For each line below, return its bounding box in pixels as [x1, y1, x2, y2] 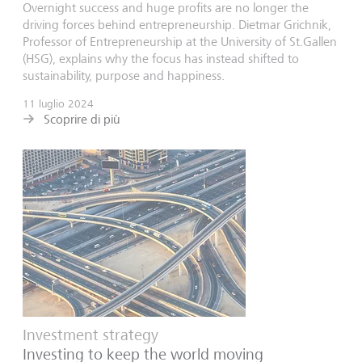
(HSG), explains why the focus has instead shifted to [23, 50, 299, 66]
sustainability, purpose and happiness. [23, 67, 225, 83]
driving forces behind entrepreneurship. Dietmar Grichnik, [23, 16, 331, 32]
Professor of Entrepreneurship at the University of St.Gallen [23, 33, 337, 49]
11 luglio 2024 [23, 96, 94, 110]
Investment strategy [23, 325, 158, 344]
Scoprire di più [44, 111, 120, 127]
